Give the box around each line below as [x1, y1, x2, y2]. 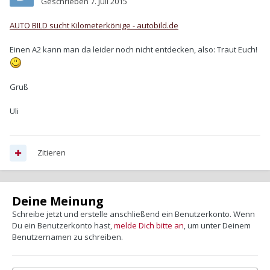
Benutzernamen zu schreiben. [12, 231, 123, 243]
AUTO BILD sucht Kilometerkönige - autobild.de [10, 20, 178, 31]
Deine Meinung [12, 193, 104, 210]
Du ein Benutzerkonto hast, [12, 220, 114, 231]
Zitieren [37, 147, 66, 159]
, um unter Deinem [184, 220, 251, 231]
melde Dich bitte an [114, 220, 184, 231]
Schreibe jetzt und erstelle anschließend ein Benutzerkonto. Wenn [12, 209, 255, 220]
